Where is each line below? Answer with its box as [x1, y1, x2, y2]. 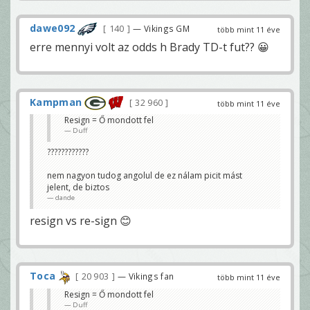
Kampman [30, 95, 82, 109]
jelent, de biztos [47, 181, 109, 194]
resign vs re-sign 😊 [30, 213, 131, 229]
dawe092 [30, 21, 75, 35]
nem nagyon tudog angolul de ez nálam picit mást [47, 170, 242, 182]
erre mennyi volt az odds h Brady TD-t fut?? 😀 [30, 39, 269, 55]
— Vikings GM [133, 22, 190, 34]
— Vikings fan [118, 271, 174, 282]
